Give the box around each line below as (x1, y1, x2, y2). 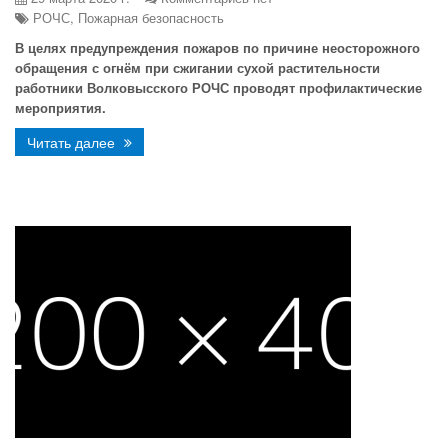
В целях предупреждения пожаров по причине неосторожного (15, 38, 420, 57)
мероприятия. (15, 98, 106, 117)
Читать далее (27, 132, 119, 152)
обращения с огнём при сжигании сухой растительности (15, 58, 380, 77)
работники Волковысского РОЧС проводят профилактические (15, 78, 422, 97)
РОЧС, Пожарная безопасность (29, 8, 224, 27)
